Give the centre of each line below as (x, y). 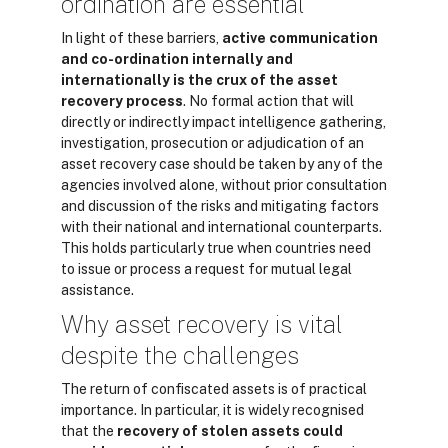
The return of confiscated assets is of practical (214, 389)
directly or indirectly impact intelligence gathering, (223, 122)
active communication (300, 38)
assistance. (97, 290)
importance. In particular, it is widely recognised (212, 410)
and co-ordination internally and (177, 59)
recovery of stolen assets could (230, 431)
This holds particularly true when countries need (216, 248)
